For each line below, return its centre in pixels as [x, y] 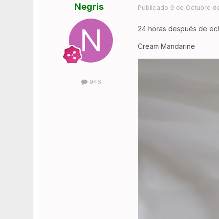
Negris [89, 7]
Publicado [154, 7]
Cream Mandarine [167, 46]
